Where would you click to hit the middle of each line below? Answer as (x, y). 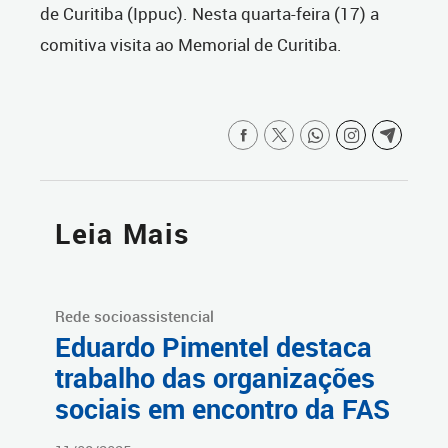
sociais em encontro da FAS (222, 409)
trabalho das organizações (215, 378)
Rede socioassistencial (134, 316)
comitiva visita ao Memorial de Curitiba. (191, 45)
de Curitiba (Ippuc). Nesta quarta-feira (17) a (209, 14)
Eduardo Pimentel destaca (213, 347)
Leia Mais (122, 234)
